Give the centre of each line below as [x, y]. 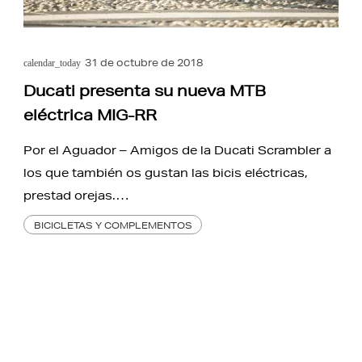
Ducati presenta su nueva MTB [145, 90]
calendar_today [53, 63]
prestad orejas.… [77, 195]
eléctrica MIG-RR [90, 114]
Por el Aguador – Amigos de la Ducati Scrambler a [178, 150]
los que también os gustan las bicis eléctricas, [166, 173]
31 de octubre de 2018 [144, 62]
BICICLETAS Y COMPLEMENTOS [113, 225]
